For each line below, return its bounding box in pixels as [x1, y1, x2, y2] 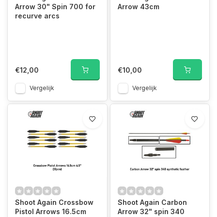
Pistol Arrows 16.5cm [15, 207, 86, 216]
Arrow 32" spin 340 [117, 207, 185, 216]
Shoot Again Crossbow [15, 198, 93, 206]
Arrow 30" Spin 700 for [15, 2, 95, 11]
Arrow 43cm [117, 2, 159, 11]
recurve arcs [15, 12, 60, 20]
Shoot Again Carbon [117, 198, 187, 206]
